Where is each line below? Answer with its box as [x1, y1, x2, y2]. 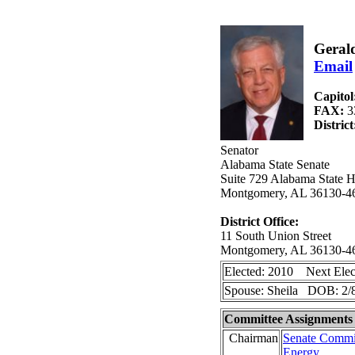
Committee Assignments [224, 312, 353, 326]
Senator [220, 143, 258, 157]
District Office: [220, 215, 299, 228]
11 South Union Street [220, 229, 331, 242]
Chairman [229, 331, 278, 345]
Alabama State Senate [220, 158, 330, 171]
